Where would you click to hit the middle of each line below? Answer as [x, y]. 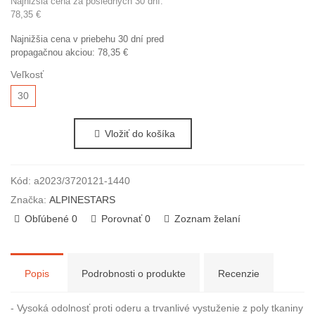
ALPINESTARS [82, 200]
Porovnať [122, 219]
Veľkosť [27, 75]
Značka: [28, 200]
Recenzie [239, 274]
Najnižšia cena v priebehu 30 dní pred [87, 39]
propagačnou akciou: [54, 52]
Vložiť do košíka [140, 134]
